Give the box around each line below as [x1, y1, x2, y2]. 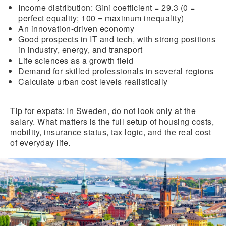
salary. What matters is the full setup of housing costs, [10, 115, 214, 127]
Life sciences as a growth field [18, 54, 134, 66]
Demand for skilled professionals [18, 65, 146, 77]
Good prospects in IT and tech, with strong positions [18, 33, 215, 45]
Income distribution [18, 1, 91, 13]
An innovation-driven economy [18, 22, 134, 34]
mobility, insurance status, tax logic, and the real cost [10, 126, 211, 138]
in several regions [145, 65, 214, 77]
